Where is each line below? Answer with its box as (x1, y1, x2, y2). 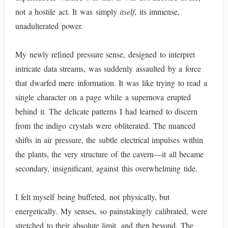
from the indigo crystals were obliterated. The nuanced (15, 120, 196, 131)
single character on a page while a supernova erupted (15, 92, 191, 102)
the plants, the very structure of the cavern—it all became (15, 149, 204, 159)
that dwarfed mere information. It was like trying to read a (15, 77, 208, 88)
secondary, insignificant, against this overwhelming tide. (15, 163, 198, 174)
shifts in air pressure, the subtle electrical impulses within (15, 134, 203, 145)
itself (120, 6, 135, 17)
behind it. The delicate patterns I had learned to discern (15, 106, 198, 117)
